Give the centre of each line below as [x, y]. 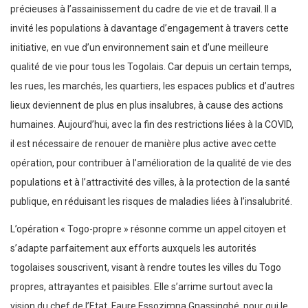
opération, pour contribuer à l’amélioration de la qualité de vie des [151, 163]
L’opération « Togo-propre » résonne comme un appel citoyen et [148, 229]
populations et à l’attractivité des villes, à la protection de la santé [150, 183]
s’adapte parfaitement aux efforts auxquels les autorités [133, 249]
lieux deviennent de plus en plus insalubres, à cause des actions [147, 106]
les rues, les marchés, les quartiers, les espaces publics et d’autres [153, 86]
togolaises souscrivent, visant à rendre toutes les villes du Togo [146, 268]
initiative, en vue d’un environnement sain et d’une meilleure [140, 48]
